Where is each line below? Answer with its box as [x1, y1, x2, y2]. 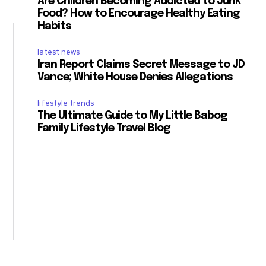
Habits [37, 21, 72, 32]
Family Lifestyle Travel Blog [37, 123, 171, 134]
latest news [37, 47, 80, 58]
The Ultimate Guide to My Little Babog [37, 110, 228, 122]
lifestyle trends [37, 98, 94, 109]
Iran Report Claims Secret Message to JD [37, 59, 245, 71]
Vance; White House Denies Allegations [37, 72, 233, 83]
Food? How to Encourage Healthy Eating [37, 8, 240, 20]
